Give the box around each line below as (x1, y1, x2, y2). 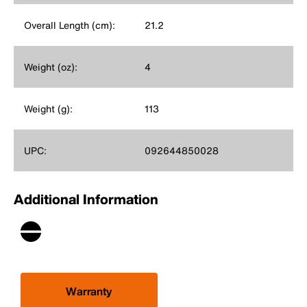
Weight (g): (24, 101, 73, 116)
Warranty (66, 282, 112, 299)
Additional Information (14, 188, 158, 209)
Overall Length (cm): (24, 17, 115, 32)
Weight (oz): (24, 59, 77, 74)
